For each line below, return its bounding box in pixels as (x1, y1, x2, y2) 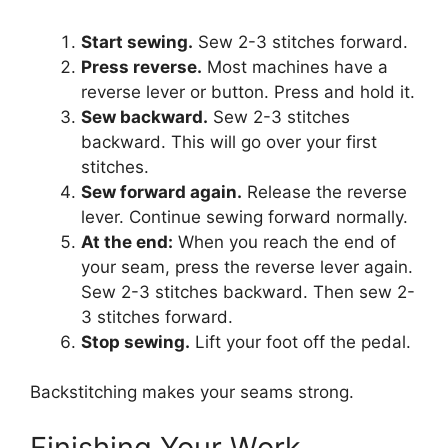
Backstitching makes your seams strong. (30, 382, 354, 402)
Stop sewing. (81, 331, 190, 352)
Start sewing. (81, 31, 193, 52)
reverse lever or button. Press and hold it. (81, 81, 415, 102)
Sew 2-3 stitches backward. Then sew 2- (81, 281, 415, 302)
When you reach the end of (173, 231, 396, 252)
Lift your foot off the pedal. (190, 331, 411, 352)
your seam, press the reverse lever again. (81, 256, 413, 277)
